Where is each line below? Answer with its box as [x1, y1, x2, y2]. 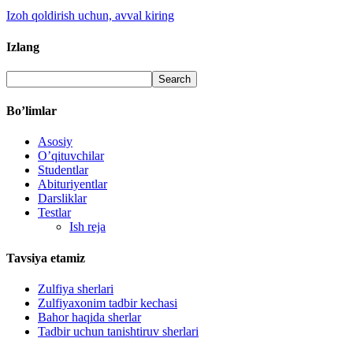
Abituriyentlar [38, 177, 107, 191]
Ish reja [69, 220, 106, 234]
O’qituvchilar [38, 149, 104, 163]
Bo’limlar [6, 104, 57, 118]
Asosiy [38, 135, 72, 149]
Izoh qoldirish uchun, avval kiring [6, 9, 174, 23]
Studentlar [38, 163, 88, 177]
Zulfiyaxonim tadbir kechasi [38, 296, 177, 310]
